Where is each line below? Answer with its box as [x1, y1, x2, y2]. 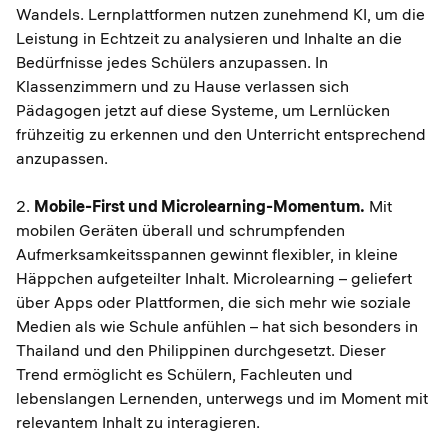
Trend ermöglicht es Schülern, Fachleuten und [16, 364, 353, 384]
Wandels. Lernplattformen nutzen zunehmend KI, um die [16, 4, 425, 24]
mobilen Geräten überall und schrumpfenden [16, 220, 345, 240]
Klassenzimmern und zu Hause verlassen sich [16, 76, 349, 96]
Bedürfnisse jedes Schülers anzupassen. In [16, 52, 328, 72]
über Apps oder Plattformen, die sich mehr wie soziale [16, 292, 411, 312]
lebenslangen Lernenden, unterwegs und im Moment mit [16, 388, 428, 408]
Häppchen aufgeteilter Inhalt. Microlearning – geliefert [16, 268, 412, 288]
